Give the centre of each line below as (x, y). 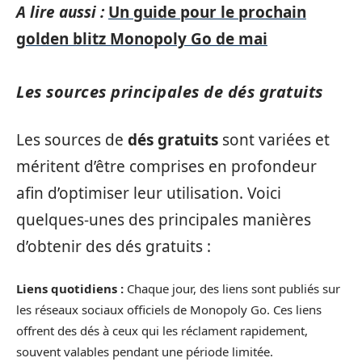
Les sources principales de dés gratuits (170, 92)
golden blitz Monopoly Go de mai (142, 39)
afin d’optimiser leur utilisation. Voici (149, 193)
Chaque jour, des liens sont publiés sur (232, 288)
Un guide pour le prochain (207, 12)
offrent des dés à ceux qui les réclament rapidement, (162, 330)
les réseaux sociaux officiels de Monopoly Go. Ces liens (169, 309)
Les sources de (72, 139)
